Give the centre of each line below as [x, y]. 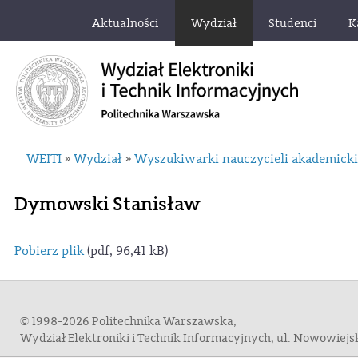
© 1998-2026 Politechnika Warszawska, [128, 321]
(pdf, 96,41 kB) [126, 251]
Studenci [292, 24]
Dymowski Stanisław [107, 204]
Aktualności [125, 24]
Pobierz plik [49, 251]
